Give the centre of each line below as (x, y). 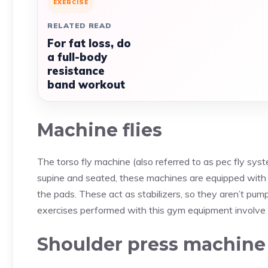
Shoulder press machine (151, 244)
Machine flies (100, 130)
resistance (76, 71)
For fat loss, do (89, 43)
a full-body (77, 57)
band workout (86, 85)
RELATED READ (80, 25)
